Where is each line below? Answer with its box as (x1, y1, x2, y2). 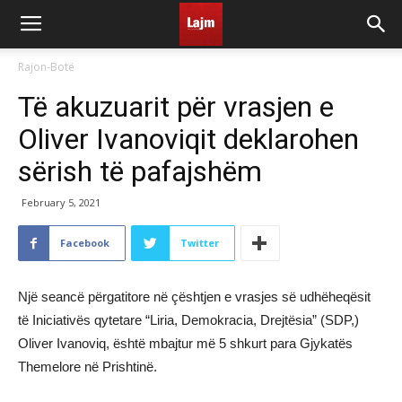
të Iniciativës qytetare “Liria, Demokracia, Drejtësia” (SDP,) (18, 312, 359, 328)
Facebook (60, 236, 109, 249)
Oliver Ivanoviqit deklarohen (18, 122, 359, 156)
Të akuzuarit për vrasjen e (18, 90, 334, 124)
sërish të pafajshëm (18, 154, 262, 188)
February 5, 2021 (22, 196, 100, 209)
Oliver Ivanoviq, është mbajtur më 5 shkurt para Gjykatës (18, 336, 353, 351)
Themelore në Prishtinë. (18, 359, 157, 374)
